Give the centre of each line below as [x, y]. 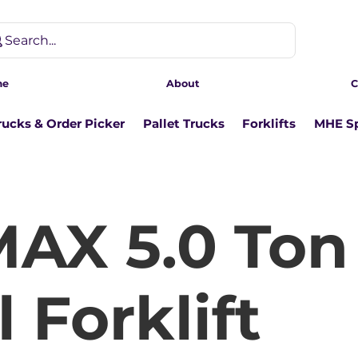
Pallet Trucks [183, 124]
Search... [30, 40]
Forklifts [269, 124]
